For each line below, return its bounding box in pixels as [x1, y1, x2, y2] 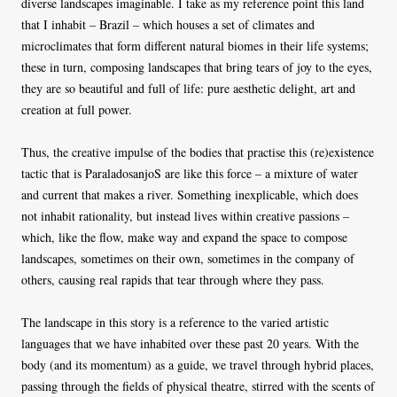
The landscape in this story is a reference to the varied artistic [21, 313, 329, 331]
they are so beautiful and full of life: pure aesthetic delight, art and [21, 79, 355, 97]
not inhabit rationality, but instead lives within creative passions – [21, 206, 349, 224]
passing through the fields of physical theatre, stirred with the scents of [21, 377, 375, 394]
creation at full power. [21, 100, 136, 118]
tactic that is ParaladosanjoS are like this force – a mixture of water [21, 164, 358, 182]
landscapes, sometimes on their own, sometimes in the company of [21, 249, 354, 267]
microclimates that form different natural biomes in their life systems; [21, 36, 369, 54]
